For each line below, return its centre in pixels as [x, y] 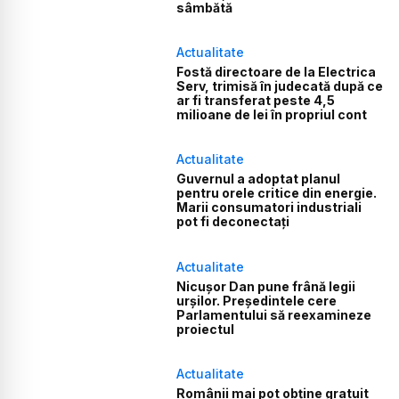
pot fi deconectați [233, 222]
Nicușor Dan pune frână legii [266, 286]
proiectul [206, 329]
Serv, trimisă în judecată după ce [280, 86]
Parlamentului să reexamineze [274, 314]
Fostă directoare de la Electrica [277, 72]
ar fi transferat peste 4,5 [256, 101]
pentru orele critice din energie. [277, 193]
